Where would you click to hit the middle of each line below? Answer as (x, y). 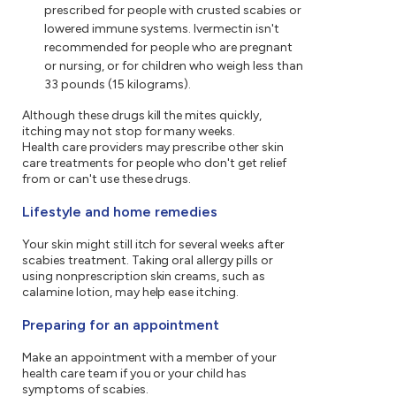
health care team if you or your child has (135, 374)
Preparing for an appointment (121, 325)
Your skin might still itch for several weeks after (153, 245)
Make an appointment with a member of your (150, 358)
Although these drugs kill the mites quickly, (142, 116)
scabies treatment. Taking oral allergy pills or (148, 261)
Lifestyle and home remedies (120, 212)
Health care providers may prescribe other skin (153, 148)
